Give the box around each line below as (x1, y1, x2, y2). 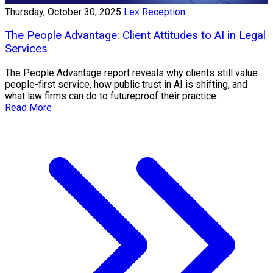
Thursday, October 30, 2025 (5, 5, 121, 18)
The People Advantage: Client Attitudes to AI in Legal (5, 29, 266, 43)
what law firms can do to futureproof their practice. (5, 90, 218, 102)
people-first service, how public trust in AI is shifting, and (5, 78, 247, 90)
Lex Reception (124, 5, 185, 18)
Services (5, 42, 48, 56)
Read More (5, 101, 52, 113)
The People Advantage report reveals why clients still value (5, 66, 258, 79)
